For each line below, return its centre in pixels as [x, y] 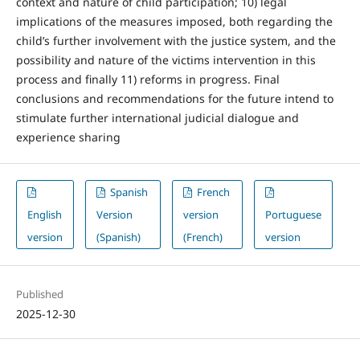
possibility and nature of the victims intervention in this [166, 60]
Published [39, 295]
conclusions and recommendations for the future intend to [174, 99]
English [44, 215]
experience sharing [68, 137]
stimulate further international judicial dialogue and [157, 118]
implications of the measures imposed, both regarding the [174, 22]
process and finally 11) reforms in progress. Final [147, 80]
